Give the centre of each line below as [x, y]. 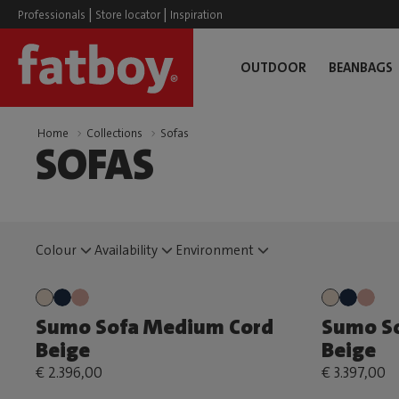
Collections [114, 133]
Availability [126, 250]
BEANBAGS [361, 68]
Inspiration [196, 15]
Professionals [52, 15]
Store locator [128, 15]
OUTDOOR [273, 68]
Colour [56, 250]
